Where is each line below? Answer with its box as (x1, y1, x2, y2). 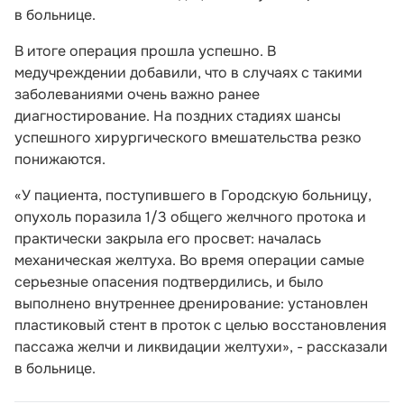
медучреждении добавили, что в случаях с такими (14, 63, 363, 82)
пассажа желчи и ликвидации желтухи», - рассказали (14, 337, 388, 356)
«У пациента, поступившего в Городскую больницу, (14, 186, 372, 205)
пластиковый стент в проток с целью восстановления (14, 316, 387, 335)
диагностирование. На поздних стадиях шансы (14, 106, 341, 125)
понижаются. (14, 150, 106, 169)
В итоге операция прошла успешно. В (14, 41, 276, 60)
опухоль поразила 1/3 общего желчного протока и (14, 207, 366, 226)
